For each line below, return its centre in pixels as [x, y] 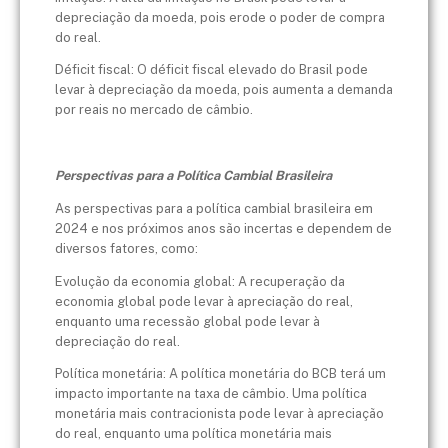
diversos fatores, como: [126, 248]
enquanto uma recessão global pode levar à [187, 321]
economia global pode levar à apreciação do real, [204, 301]
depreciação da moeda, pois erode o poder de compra [220, 17]
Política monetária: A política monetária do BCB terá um [220, 374]
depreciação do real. [117, 341]
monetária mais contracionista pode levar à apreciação [219, 414]
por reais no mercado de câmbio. [154, 110]
